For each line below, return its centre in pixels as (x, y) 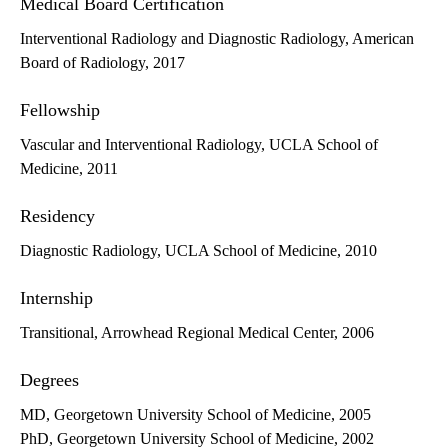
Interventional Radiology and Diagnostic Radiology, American (217, 39)
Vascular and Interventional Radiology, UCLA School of (199, 145)
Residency (57, 216)
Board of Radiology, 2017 (102, 63)
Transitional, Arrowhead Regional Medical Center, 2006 (197, 333)
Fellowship (60, 110)
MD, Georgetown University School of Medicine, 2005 (195, 415)
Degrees (49, 380)
